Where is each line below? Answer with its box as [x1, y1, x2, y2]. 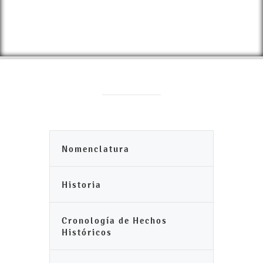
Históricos [62, 227, 112, 238]
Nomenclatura [62, 143, 130, 154]
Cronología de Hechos [62, 215, 167, 226]
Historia [62, 179, 102, 190]
